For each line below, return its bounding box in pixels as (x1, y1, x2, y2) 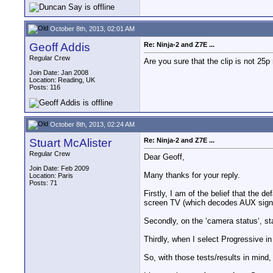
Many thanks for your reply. (144, 171, 240, 180)
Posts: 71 (29, 179, 57, 186)
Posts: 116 (29, 83, 60, 91)
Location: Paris (29, 172, 73, 179)
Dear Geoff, (144, 152, 185, 162)
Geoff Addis (29, 41, 90, 54)
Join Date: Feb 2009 (29, 165, 89, 172)
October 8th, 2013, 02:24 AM (48, 120, 135, 128)
